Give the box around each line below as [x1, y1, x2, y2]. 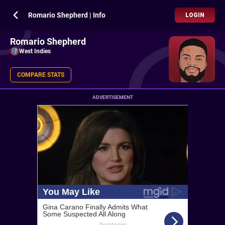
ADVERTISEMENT [92, 94, 133, 100]
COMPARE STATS [17, 71, 64, 78]
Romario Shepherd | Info [28, 11, 105, 19]
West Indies [19, 48, 51, 55]
